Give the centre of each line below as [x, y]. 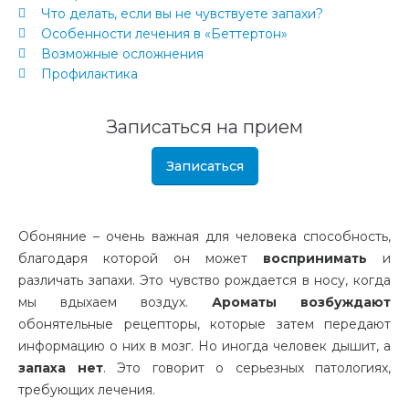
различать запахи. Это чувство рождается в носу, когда [204, 281]
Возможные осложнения [122, 54]
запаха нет [61, 368]
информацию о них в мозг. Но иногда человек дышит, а [204, 346]
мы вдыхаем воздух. [115, 303]
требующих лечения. [87, 390]
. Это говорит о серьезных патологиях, [246, 368]
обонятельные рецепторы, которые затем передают [204, 325]
